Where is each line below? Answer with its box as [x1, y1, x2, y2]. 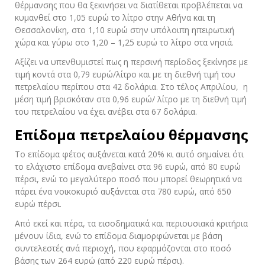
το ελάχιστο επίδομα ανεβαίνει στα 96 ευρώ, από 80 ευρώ [15, 161, 241, 173]
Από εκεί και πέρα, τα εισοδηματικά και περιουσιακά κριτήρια [15, 218, 248, 230]
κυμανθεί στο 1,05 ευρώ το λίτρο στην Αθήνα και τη [15, 12, 215, 24]
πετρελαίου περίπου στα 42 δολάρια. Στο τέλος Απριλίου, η [15, 81, 248, 93]
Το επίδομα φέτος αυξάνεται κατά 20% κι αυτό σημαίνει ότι [15, 148, 244, 160]
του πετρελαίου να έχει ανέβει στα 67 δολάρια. [15, 106, 197, 118]
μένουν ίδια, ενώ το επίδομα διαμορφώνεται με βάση [15, 230, 222, 242]
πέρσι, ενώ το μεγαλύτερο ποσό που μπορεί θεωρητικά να [15, 173, 242, 185]
